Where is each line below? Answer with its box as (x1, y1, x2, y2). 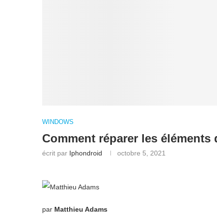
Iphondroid (69, 149, 102, 157)
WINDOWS (42, 118, 74, 125)
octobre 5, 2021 (117, 149, 166, 157)
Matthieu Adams (54, 205, 108, 213)
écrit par (42, 149, 69, 157)
